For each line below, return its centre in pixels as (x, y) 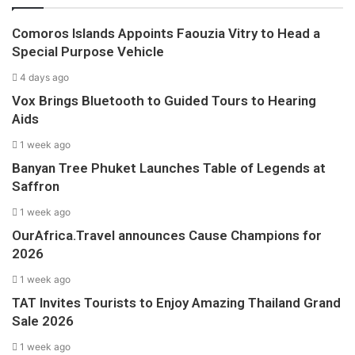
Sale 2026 (43, 321)
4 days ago (44, 77)
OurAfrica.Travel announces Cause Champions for (167, 235)
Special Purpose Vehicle (88, 52)
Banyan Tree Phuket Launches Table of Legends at (169, 168)
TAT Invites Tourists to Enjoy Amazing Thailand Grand (176, 303)
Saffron (36, 186)
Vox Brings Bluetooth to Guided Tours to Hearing (164, 101)
